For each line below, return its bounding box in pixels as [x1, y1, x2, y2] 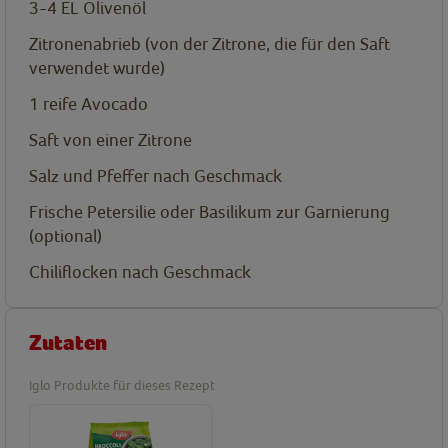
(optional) [29, 225, 102, 247]
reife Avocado [43, 93, 148, 115]
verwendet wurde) [29, 57, 165, 79]
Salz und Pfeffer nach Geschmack [29, 165, 282, 187]
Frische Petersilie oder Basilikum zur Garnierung [29, 201, 390, 223]
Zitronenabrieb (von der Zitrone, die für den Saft [29, 33, 390, 55]
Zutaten [29, 330, 107, 357]
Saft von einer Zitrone [29, 129, 192, 151]
